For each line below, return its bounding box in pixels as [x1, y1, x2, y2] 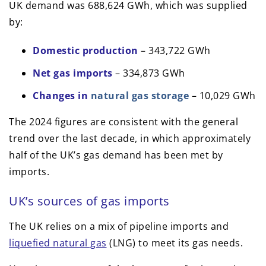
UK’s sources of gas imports [9, 193, 170, 210]
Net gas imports [33, 66, 113, 80]
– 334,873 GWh [112, 66, 185, 80]
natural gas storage [90, 89, 189, 103]
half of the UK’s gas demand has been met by [9, 148, 223, 162]
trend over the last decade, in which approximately [9, 132, 251, 145]
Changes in [33, 89, 91, 103]
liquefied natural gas [9, 236, 107, 250]
